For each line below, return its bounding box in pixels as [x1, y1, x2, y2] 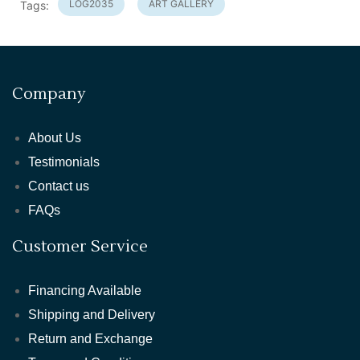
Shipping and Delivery [28, 307, 155, 321]
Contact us [28, 178, 89, 193]
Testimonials [28, 154, 100, 169]
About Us [28, 130, 81, 145]
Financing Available [28, 283, 141, 297]
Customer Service [12, 235, 148, 257]
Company [12, 83, 86, 104]
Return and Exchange [28, 331, 153, 346]
